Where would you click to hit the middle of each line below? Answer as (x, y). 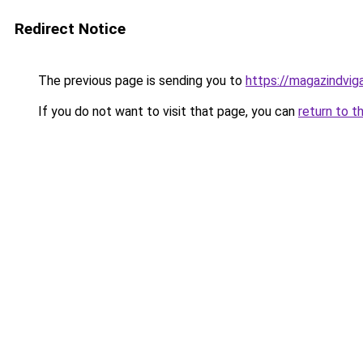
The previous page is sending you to (140, 81)
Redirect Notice (70, 29)
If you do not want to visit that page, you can (167, 111)
